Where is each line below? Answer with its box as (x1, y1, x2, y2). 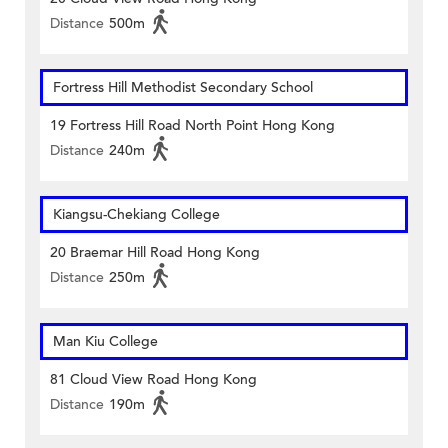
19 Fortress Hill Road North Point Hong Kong (50, 116, 335, 136)
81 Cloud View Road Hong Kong (50, 370, 257, 390)
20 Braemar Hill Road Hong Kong (50, 243, 260, 263)
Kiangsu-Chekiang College (53, 205, 220, 225)
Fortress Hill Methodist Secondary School (53, 78, 313, 98)
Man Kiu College (53, 332, 158, 352)
